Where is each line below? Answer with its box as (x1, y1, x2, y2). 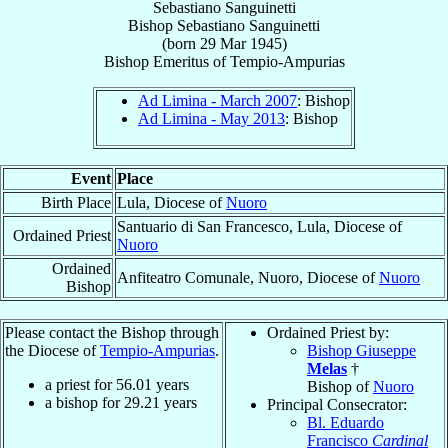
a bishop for (45, 393, 124, 411)
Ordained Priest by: (267, 323, 389, 341)
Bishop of (307, 377, 373, 395)
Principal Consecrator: (267, 395, 407, 413)
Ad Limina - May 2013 (138, 109, 285, 127)
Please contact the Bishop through (5, 323, 219, 341)
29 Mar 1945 (199, 34, 282, 52)
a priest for (45, 375, 116, 393)
